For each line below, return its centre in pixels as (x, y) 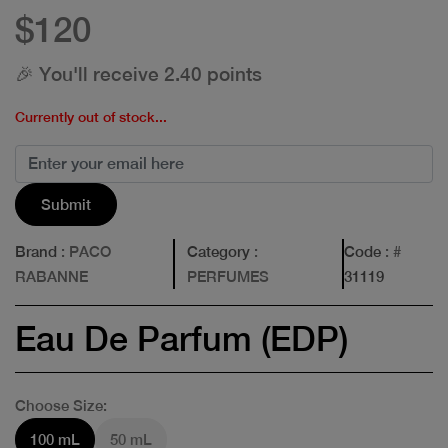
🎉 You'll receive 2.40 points (138, 73)
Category (219, 251)
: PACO (84, 251)
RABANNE (51, 276)
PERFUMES (228, 276)
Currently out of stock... (91, 116)
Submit (66, 204)
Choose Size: (61, 405)
